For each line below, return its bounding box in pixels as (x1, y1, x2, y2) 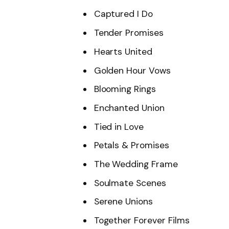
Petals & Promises (94, 140, 169, 151)
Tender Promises (94, 27, 164, 39)
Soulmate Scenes (94, 177, 166, 189)
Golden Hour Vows (94, 64, 171, 76)
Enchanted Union (94, 102, 165, 113)
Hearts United (94, 45, 152, 57)
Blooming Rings (94, 83, 156, 95)
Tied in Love (94, 121, 144, 132)
